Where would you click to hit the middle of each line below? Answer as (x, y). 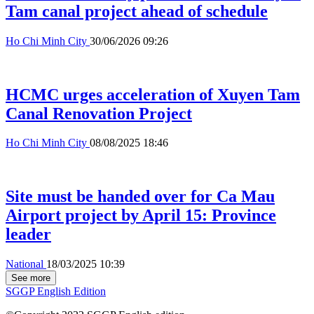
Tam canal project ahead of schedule (137, 11)
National (26, 264)
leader (28, 234)
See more (31, 278)
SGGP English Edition (56, 292)
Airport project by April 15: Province (141, 216)
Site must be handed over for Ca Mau (140, 197)
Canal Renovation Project (99, 113)
